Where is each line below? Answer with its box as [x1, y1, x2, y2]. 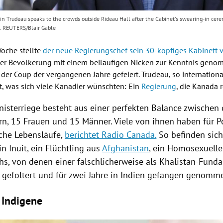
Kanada [192, 81, 219, 92]
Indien [120, 169, 145, 181]
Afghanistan [102, 142, 149, 154]
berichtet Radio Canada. [65, 129, 157, 141]
